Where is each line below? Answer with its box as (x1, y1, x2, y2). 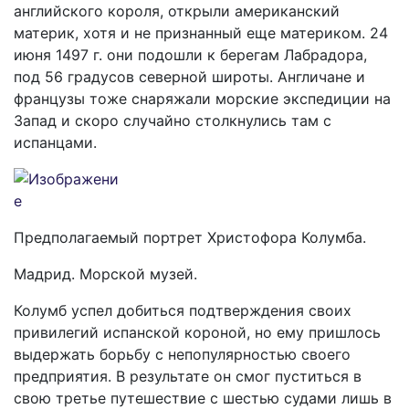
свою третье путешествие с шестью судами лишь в (14, 389, 392, 407)
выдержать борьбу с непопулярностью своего (14, 345, 351, 363)
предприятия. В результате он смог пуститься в (14, 367, 362, 385)
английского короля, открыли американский (14, 2, 340, 20)
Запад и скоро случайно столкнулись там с (14, 111, 331, 130)
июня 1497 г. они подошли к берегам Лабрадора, (14, 46, 367, 64)
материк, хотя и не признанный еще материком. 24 (14, 24, 388, 42)
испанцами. (14, 133, 97, 152)
